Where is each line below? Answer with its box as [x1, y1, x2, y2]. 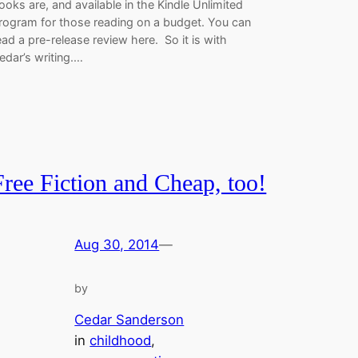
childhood [89, 332, 152, 348]
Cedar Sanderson [74, 311, 185, 328]
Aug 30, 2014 [74, 237, 160, 253]
